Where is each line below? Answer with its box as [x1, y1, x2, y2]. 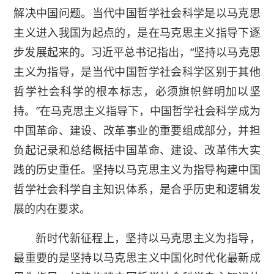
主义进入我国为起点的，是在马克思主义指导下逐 [13, 25, 261, 40]
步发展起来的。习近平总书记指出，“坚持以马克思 [13, 45, 261, 60]
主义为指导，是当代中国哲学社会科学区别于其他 [13, 64, 261, 80]
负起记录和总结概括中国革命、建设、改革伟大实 [13, 143, 261, 158]
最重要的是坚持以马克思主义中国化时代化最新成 [13, 250, 261, 265]
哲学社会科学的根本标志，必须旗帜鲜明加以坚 [13, 84, 261, 99]
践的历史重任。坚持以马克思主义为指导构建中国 [13, 162, 261, 177]
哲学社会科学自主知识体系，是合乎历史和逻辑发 [13, 182, 261, 197]
